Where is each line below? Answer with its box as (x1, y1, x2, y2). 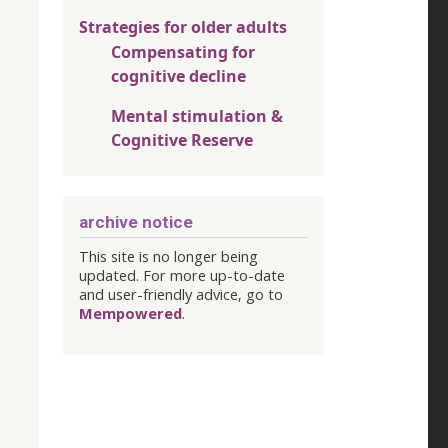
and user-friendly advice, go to (79, 283, 283, 304)
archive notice (79, 212, 193, 232)
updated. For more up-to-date (79, 264, 285, 285)
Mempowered (79, 302, 182, 323)
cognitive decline (111, 65, 246, 87)
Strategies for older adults (79, 16, 287, 38)
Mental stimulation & (111, 105, 283, 127)
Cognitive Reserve (111, 129, 253, 151)
